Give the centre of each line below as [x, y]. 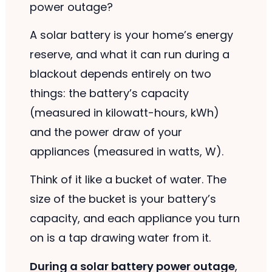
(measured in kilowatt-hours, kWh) [124, 112]
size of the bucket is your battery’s [123, 199]
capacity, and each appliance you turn [134, 219]
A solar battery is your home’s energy [131, 35]
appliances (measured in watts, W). [126, 151]
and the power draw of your [106, 132]
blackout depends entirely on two [120, 73]
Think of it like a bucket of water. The [128, 180]
